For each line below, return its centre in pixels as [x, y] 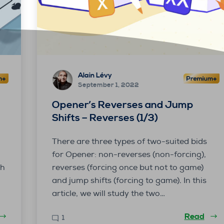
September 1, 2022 [108, 85]
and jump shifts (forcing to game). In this [129, 180]
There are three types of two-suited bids [129, 141]
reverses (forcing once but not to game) [127, 167]
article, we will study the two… [108, 193]
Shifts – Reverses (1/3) [105, 118]
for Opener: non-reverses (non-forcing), [129, 154]
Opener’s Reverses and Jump [122, 105]
